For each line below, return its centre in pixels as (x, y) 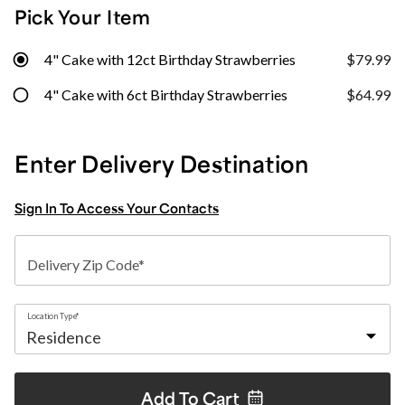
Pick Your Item (82, 17)
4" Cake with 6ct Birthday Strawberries (166, 94)
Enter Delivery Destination (161, 164)
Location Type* (53, 316)
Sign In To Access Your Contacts (117, 208)
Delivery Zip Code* (86, 264)
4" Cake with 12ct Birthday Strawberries (170, 59)
